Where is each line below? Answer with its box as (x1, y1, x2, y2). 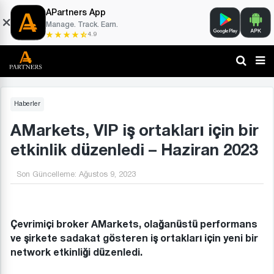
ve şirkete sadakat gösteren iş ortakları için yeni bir (10, 233, 258, 243)
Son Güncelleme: (17, 171, 76, 179)
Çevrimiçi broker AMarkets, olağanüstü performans (10, 219, 257, 229)
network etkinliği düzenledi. (10, 247, 143, 257)
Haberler (14, 101, 40, 107)
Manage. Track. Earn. (46, 21, 118, 28)
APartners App (46, 9, 106, 17)
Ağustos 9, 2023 (79, 171, 136, 179)
